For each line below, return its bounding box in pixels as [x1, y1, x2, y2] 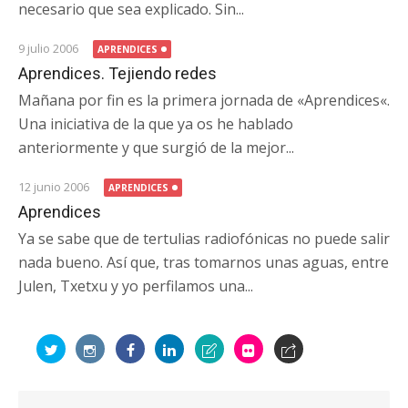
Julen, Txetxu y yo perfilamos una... [18, 276, 253, 296]
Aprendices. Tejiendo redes [18, 64, 217, 83]
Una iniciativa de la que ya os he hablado [18, 114, 293, 134]
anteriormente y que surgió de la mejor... [18, 138, 294, 158]
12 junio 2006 [18, 178, 92, 195]
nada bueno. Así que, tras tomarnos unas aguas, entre [18, 252, 389, 272]
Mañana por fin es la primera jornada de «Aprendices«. [18, 90, 390, 110]
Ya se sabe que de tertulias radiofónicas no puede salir [18, 229, 390, 249]
